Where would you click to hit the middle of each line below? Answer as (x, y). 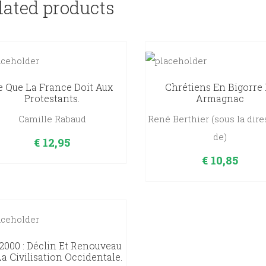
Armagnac (220, 99)
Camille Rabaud (52, 119)
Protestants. (52, 99)
